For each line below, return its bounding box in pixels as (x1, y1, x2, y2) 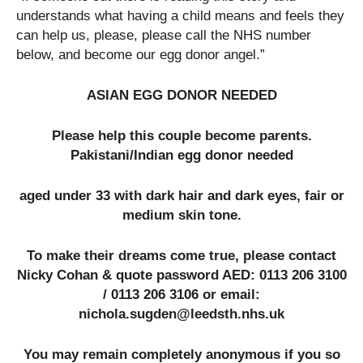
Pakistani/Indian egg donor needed (70, 147, 293, 163)
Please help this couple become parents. (51, 128, 312, 143)
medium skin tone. (122, 207, 241, 223)
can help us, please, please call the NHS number (16, 28, 311, 43)
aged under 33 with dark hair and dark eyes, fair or (19, 188, 344, 203)
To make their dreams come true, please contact (27, 248, 336, 263)
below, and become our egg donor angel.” (16, 47, 265, 62)
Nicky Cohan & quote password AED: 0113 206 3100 (16, 267, 347, 283)
